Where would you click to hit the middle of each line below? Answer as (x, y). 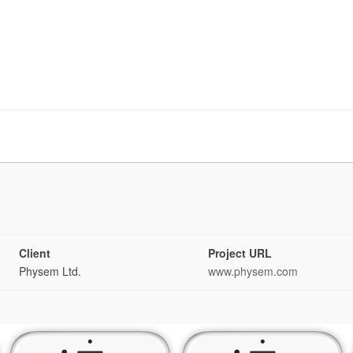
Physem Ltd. (50, 271)
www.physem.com (253, 271)
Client (35, 253)
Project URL (240, 253)
